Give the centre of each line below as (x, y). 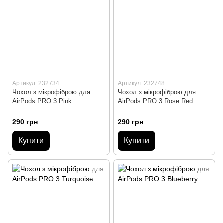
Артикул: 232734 (36, 83)
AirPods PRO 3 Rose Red (155, 101)
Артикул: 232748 (141, 83)
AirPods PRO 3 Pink (42, 101)
